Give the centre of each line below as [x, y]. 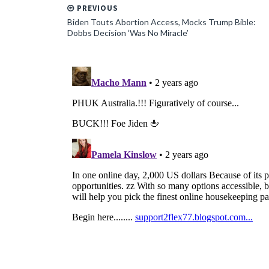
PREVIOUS [96, 8]
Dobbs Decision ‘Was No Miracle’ [128, 33]
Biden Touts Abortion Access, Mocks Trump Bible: [162, 22]
